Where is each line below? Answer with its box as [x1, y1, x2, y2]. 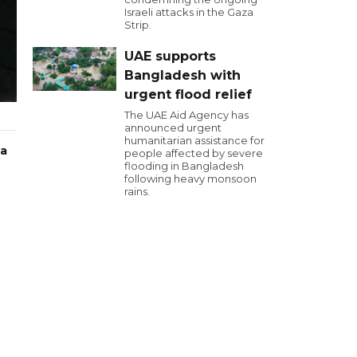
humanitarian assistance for [124, 134, 265, 147]
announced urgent [124, 121, 222, 134]
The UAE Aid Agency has [124, 108, 249, 121]
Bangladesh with [124, 68, 241, 83]
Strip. [124, 18, 151, 31]
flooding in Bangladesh [124, 159, 244, 172]
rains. [124, 185, 150, 198]
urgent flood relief [124, 87, 252, 102]
